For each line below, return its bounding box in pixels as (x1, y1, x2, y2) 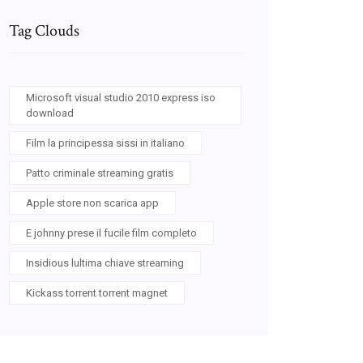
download (26, 107, 74, 119)
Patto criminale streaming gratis (26, 167, 173, 179)
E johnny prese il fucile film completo (26, 227, 197, 239)
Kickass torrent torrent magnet (26, 287, 168, 299)
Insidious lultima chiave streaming (26, 257, 184, 269)
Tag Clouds (9, 20, 79, 41)
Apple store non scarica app (26, 197, 159, 209)
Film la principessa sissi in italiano (26, 137, 185, 149)
